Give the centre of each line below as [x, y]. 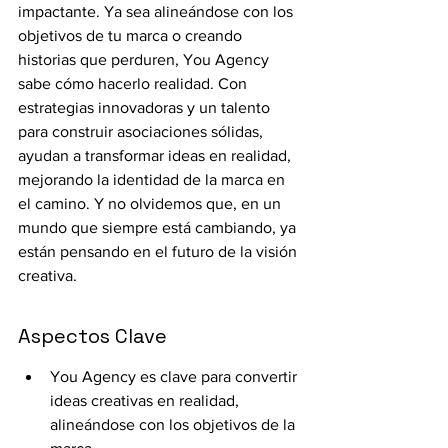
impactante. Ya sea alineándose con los [157, 11]
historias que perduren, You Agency [145, 59]
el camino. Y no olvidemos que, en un [151, 203]
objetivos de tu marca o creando [132, 35]
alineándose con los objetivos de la [174, 424]
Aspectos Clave [92, 336]
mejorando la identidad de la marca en [153, 179]
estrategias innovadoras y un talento [146, 107]
